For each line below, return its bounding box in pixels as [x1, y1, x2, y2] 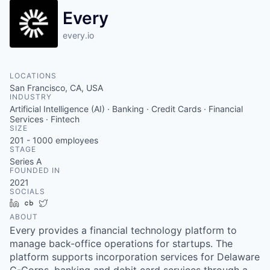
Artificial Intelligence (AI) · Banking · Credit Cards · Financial [10, 104, 243, 114]
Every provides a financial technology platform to [10, 224, 237, 236]
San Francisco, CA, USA [10, 83, 103, 93]
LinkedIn [24, 198, 57, 208]
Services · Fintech [10, 114, 80, 124]
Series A [10, 156, 42, 166]
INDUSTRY [10, 92, 52, 101]
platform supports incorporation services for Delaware [10, 251, 260, 263]
